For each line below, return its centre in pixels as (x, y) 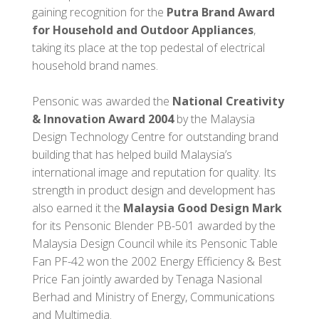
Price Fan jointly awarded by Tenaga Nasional (147, 279)
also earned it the (78, 208)
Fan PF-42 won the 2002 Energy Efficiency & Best (157, 261)
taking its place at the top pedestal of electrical (148, 47)
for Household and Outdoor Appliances (143, 30)
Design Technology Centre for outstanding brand (155, 136)
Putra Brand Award (221, 12)
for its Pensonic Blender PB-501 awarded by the (154, 225)
